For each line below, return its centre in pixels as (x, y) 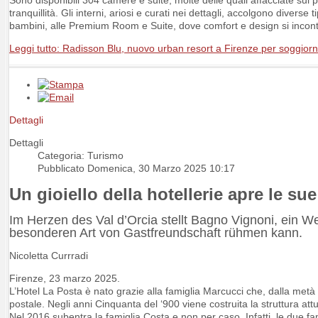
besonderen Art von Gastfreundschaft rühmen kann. (156, 233)
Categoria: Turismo (81, 155)
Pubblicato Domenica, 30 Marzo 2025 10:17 (136, 168)
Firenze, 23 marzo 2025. (65, 279)
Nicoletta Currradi (49, 256)
